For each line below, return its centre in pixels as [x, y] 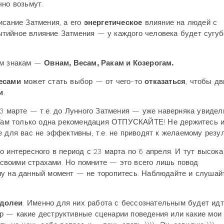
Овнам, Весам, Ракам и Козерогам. [109, 63]
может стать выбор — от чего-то [83, 81]
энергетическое [113, 22]
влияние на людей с [180, 22]
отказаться [165, 81]
